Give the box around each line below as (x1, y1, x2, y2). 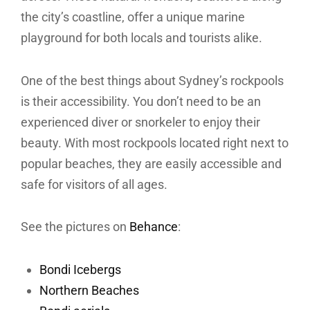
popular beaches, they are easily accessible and (21, 156, 282, 171)
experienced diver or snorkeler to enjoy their (21, 114, 260, 129)
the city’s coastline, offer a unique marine (21, 10, 245, 25)
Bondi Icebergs (39, 262, 121, 277)
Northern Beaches (39, 282, 139, 298)
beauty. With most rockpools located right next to (21, 135, 289, 150)
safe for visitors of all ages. (21, 176, 167, 192)
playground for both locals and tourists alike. (21, 30, 262, 46)
